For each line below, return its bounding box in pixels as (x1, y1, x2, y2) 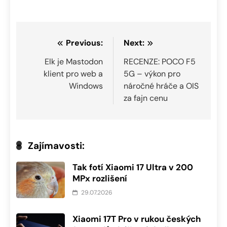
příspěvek (26, 73, 85, 90)
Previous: (66, 37, 103, 48)
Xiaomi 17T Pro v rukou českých (72, 213, 201, 224)
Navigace (26, 37, 82, 53)
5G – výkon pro (124, 68, 180, 79)
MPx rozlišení (72, 172, 127, 184)
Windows (69, 80, 103, 91)
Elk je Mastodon (45, 56, 103, 67)
